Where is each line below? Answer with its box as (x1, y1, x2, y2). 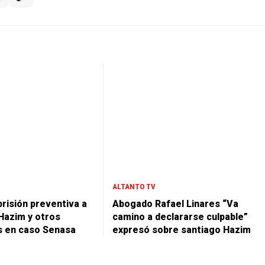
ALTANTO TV (112, 182, 156, 191)
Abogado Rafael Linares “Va (112, 198, 238, 209)
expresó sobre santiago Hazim (112, 224, 251, 235)
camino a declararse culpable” (112, 211, 248, 222)
